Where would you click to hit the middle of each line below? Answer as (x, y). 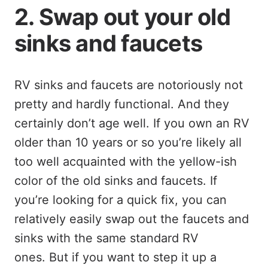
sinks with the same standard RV (106, 238)
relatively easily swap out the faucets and (132, 219)
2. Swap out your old (122, 17)
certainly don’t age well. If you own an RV (132, 123)
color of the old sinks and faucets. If (116, 181)
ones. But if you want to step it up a (115, 257)
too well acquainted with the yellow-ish (126, 162)
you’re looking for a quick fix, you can (121, 200)
